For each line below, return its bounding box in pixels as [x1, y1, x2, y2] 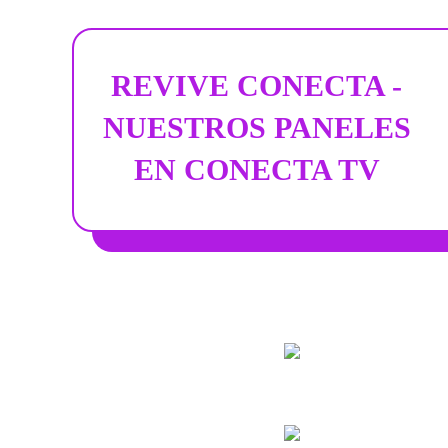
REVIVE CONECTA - [111, 68, 403, 102]
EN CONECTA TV [133, 152, 380, 186]
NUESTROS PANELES [102, 110, 411, 144]
